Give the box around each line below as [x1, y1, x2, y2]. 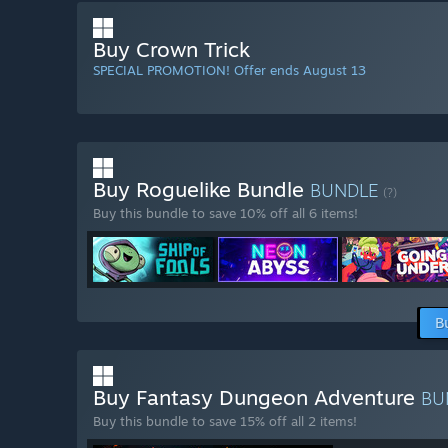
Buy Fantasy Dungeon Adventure [93, 384, 421, 411]
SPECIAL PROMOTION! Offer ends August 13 [93, 62, 366, 79]
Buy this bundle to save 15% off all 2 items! [93, 413, 357, 430]
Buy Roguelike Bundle [93, 176, 310, 203]
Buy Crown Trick [93, 36, 250, 63]
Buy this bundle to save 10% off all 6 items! [93, 205, 358, 222]
